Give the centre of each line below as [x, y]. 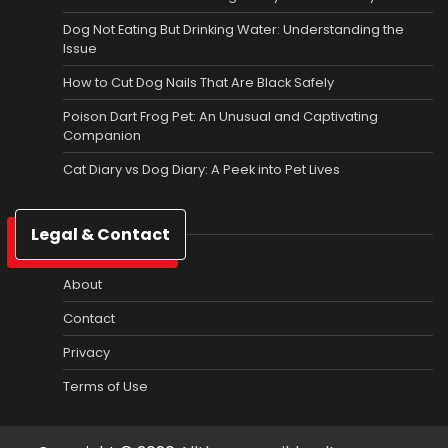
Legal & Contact [100, 235]
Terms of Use [105, 387]
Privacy [86, 353]
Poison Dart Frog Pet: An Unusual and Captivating [220, 117]
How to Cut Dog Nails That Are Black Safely [198, 83]
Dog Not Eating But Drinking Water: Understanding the [233, 30]
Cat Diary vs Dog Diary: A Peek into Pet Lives [201, 170]
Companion [102, 136]
